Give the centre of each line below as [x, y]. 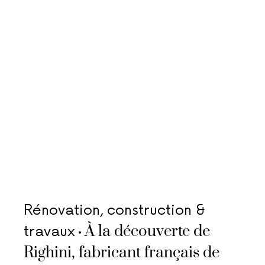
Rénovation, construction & [114, 210]
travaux [49, 232]
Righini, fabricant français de [122, 253]
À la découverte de [147, 232]
